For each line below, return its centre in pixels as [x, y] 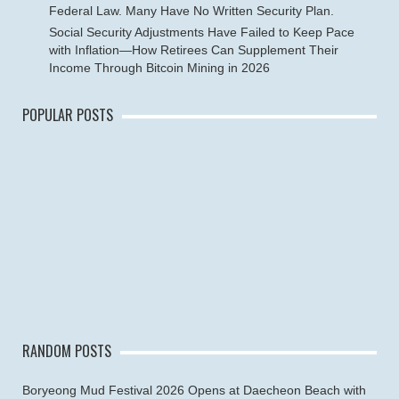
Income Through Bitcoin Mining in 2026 [159, 68]
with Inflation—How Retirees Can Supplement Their [194, 50]
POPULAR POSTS [68, 115]
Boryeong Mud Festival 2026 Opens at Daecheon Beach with [194, 390]
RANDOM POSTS [67, 351]
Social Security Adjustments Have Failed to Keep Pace [202, 32]
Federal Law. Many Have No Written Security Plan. [191, 11]
